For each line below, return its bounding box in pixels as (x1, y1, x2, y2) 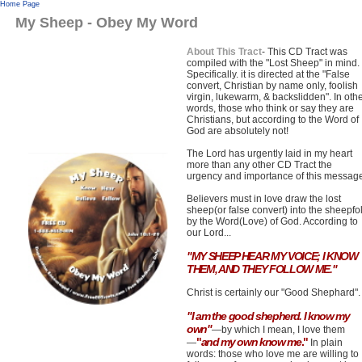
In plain (308, 337, 343, 348)
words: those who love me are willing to (187, 348, 359, 360)
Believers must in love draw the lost (187, 193, 341, 204)
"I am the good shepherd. (187, 309, 301, 322)
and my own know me (200, 335, 301, 348)
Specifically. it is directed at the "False (187, 69, 350, 80)
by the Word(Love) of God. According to (187, 216, 358, 227)
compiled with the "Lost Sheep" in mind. (187, 57, 360, 69)
